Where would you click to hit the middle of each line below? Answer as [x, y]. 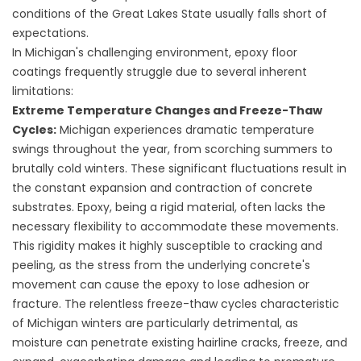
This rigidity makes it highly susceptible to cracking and [167, 246]
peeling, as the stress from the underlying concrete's [161, 265]
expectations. [50, 33]
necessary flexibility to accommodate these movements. [175, 226]
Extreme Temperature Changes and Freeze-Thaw [167, 110]
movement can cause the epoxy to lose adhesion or [161, 284]
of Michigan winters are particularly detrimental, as [155, 323]
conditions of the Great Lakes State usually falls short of [170, 14]
